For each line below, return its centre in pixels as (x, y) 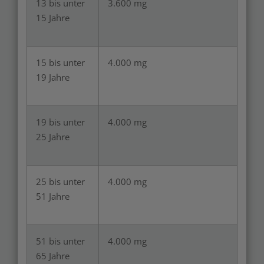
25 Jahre (53, 137)
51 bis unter (60, 241)
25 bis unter (60, 181)
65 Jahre (53, 256)
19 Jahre (53, 77)
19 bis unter (60, 122)
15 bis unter (60, 62)
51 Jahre (53, 196)
